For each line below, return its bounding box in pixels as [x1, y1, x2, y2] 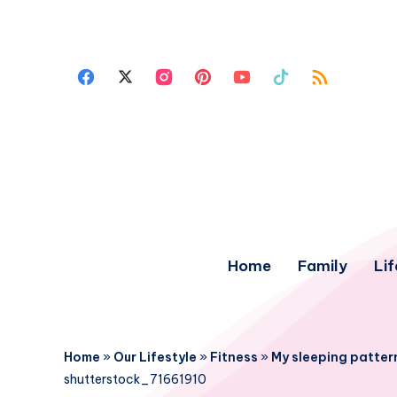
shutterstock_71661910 [64, 371, 206, 387]
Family [297, 256, 347, 276]
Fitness [210, 349, 258, 365]
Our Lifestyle [113, 349, 197, 365]
